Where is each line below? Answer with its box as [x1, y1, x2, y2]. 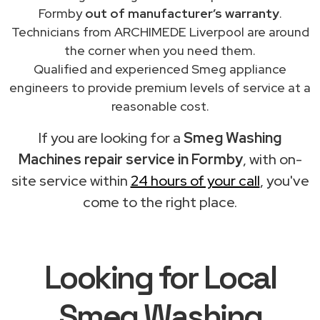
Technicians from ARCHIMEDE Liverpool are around [11, 23, 309, 40]
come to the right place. [83, 192, 237, 211]
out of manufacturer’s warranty [84, 4, 279, 21]
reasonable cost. [111, 97, 209, 114]
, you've [259, 171, 309, 190]
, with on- [242, 149, 302, 169]
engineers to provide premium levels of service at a [9, 79, 311, 96]
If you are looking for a [39, 128, 184, 147]
